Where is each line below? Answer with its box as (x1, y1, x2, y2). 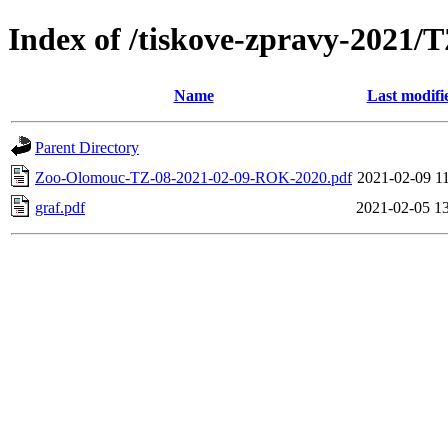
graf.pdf (35, 198, 85, 216)
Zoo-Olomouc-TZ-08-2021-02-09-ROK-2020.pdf (35, 168, 352, 186)
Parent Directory (35, 138, 139, 156)
